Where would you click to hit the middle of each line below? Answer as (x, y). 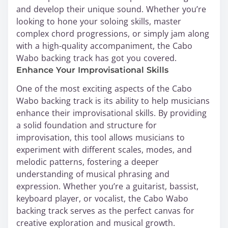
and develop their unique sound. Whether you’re (111, 9)
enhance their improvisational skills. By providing (111, 113)
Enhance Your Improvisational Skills (92, 70)
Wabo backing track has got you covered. (96, 58)
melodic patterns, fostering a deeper (88, 162)
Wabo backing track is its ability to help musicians (113, 101)
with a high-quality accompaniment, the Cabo (104, 46)
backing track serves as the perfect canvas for (105, 211)
